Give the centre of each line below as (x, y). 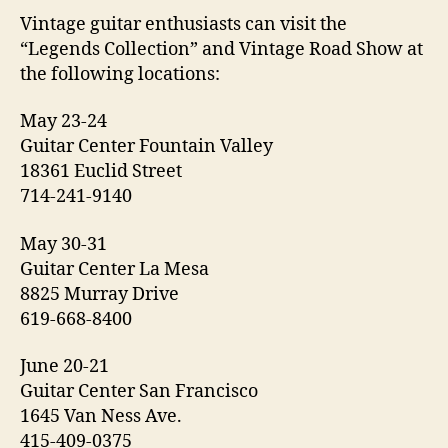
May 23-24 (63, 121)
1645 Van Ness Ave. (101, 416)
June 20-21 (64, 366)
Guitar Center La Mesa (114, 269)
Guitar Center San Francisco (139, 391)
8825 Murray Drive (99, 294)
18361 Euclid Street (101, 171)
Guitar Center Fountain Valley (146, 146)
